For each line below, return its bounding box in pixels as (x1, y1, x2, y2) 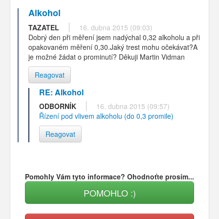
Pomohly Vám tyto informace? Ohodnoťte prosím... (25, 171, 194, 181)
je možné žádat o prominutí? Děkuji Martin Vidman (28, 51, 185, 62)
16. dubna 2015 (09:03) (79, 22, 153, 32)
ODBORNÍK (39, 101, 76, 111)
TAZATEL (28, 22, 59, 32)
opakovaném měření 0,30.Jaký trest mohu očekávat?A (28, 42, 197, 52)
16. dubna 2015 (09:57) (96, 101, 170, 111)
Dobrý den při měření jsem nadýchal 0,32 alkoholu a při (28, 32, 200, 42)
